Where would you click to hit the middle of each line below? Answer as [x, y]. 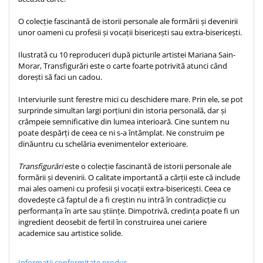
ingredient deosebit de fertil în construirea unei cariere [112, 222]
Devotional [30, 142]
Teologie [26, 14]
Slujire [21, 203]
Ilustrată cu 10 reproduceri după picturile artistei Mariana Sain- [127, 55]
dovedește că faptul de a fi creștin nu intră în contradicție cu [122, 200]
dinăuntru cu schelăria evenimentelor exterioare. [103, 144]
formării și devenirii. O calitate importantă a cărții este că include [129, 177]
